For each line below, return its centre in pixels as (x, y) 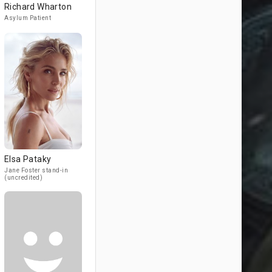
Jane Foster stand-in (36, 170)
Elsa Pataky (28, 159)
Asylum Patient (28, 18)
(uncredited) (23, 178)
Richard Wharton (38, 7)
